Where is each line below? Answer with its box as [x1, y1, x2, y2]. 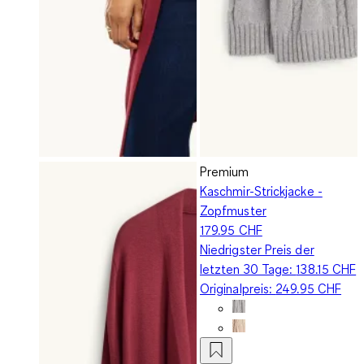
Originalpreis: [200, 279, 276, 297]
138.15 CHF [296, 260, 357, 277]
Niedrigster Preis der [200, 240, 314, 258]
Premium [200, 162, 249, 180]
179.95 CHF [200, 221, 262, 238]
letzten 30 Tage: [200, 260, 297, 277]
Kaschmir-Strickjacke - [200, 182, 323, 199]
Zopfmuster [200, 201, 266, 219]
